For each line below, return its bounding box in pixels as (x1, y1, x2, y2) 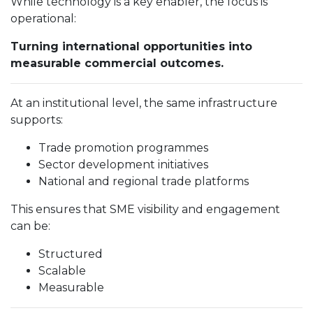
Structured (38, 247, 103, 261)
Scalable (38, 264, 86, 277)
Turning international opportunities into (10, 40, 252, 53)
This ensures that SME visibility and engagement (10, 203, 280, 216)
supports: (10, 113, 63, 126)
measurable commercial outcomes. (10, 57, 224, 70)
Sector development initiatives (38, 158, 208, 171)
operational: (10, 12, 76, 25)
